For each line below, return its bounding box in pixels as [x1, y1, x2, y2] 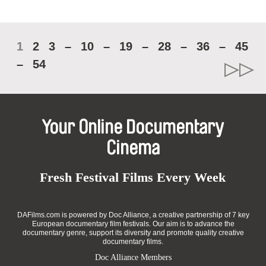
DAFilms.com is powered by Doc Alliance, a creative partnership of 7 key [17, 211, 249, 219]
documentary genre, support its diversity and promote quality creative [22, 229, 244, 237]
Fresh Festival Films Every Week [40, 170, 226, 185]
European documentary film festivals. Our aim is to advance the [31, 220, 235, 228]
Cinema [106, 139, 160, 158]
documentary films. [103, 237, 163, 246]
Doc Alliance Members [94, 253, 172, 262]
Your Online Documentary [42, 118, 224, 137]
